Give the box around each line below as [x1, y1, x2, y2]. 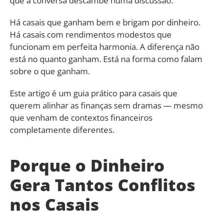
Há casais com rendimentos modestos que [10, 28, 172, 40]
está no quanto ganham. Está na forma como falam [10, 53, 202, 65]
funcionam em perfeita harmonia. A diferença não [10, 41, 199, 52]
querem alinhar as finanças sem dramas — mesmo [10, 99, 203, 111]
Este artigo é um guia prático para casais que [10, 87, 177, 99]
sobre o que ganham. [10, 65, 90, 77]
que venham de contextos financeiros [10, 111, 153, 123]
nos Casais [10, 193, 99, 216]
